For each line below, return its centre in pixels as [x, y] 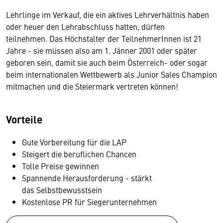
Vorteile [24, 119]
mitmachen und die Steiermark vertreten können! [92, 86]
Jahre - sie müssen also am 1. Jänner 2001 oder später [102, 51]
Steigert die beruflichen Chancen [79, 154]
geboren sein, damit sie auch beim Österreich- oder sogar [107, 62]
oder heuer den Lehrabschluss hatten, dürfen [85, 27]
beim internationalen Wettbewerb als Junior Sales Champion [111, 74]
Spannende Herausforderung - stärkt [87, 178]
